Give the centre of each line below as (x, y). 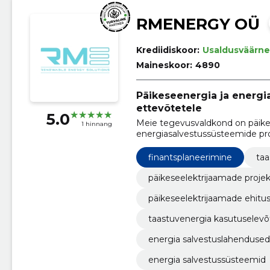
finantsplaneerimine (190, 157)
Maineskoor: (164, 65)
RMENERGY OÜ (198, 24)
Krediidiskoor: (168, 50)
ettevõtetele (169, 108)
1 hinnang (96, 124)
